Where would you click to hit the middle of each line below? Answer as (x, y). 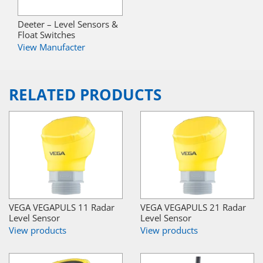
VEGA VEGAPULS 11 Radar (62, 207)
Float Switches (46, 34)
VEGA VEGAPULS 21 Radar (193, 207)
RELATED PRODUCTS (85, 95)
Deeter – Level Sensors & (68, 24)
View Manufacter (51, 47)
